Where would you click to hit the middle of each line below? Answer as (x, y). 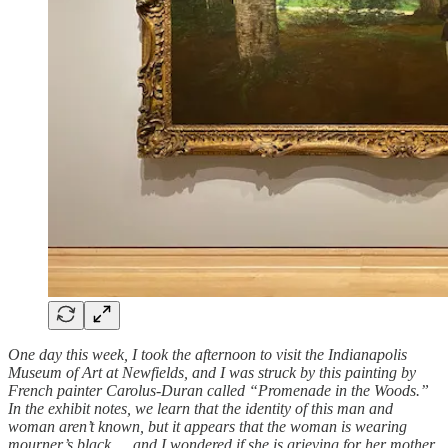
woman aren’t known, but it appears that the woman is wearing (207, 427)
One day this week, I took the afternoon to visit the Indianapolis (207, 355)
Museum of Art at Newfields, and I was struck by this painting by (212, 373)
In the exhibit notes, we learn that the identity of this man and (200, 409)
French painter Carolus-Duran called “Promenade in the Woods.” (218, 391)
